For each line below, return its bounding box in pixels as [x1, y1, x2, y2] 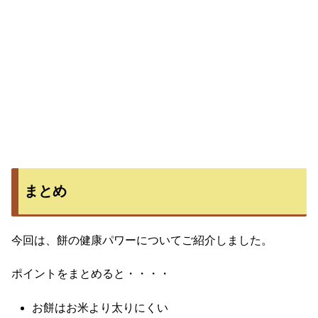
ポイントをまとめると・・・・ [11, 268, 170, 280]
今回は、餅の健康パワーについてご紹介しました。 [11, 234, 273, 246]
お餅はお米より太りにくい [32, 302, 169, 314]
